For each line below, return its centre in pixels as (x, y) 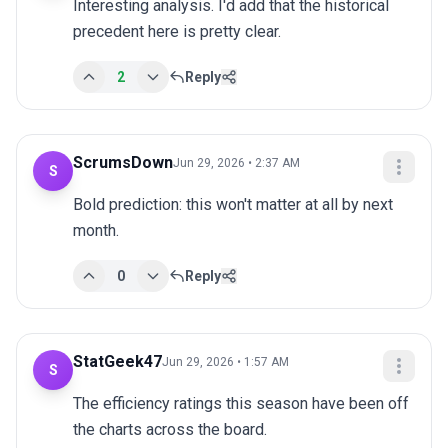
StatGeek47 (117, 362)
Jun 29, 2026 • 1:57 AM (225, 362)
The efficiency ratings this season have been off (241, 404)
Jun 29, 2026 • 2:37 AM (236, 163)
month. (96, 231)
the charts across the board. (170, 430)
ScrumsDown (123, 163)
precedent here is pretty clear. (177, 32)
